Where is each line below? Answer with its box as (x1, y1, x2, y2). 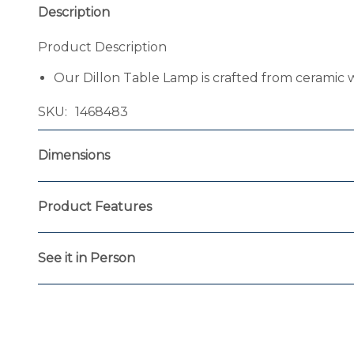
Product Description (38, 40, 167, 55)
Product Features (38, 198, 152, 214)
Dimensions (38, 147, 110, 163)
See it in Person (38, 250, 135, 266)
